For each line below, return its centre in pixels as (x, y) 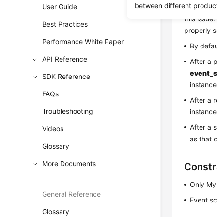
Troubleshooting (68, 111)
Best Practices (65, 24)
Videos (53, 129)
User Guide (60, 7)
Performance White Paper (83, 41)
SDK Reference (66, 76)
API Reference (65, 59)
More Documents (69, 163)
